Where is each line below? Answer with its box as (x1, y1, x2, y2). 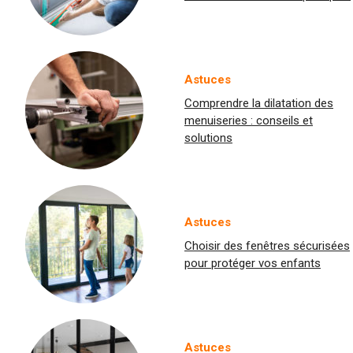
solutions (184, 130, 232, 145)
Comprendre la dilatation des (184, 95, 333, 110)
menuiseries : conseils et (184, 113, 313, 128)
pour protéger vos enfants (184, 255, 321, 270)
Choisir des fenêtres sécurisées (184, 238, 350, 253)
